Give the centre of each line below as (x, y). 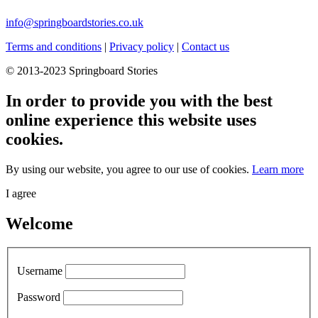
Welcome (39, 223)
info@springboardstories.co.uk (75, 22)
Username (40, 271)
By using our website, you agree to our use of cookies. (129, 169)
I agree (21, 193)
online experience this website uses (131, 120)
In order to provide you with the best (139, 100)
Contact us (205, 46)
